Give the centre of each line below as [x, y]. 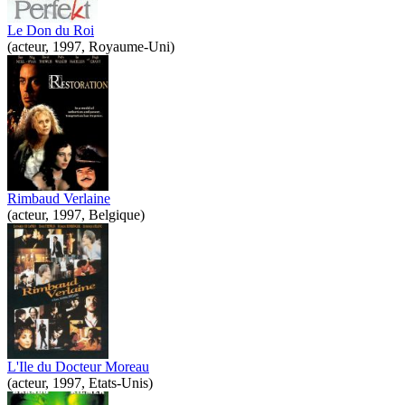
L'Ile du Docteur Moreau [78, 366]
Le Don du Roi [51, 30]
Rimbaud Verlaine [59, 198]
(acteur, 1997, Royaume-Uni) [91, 46]
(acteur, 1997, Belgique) [76, 214]
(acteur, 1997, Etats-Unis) [80, 382]
